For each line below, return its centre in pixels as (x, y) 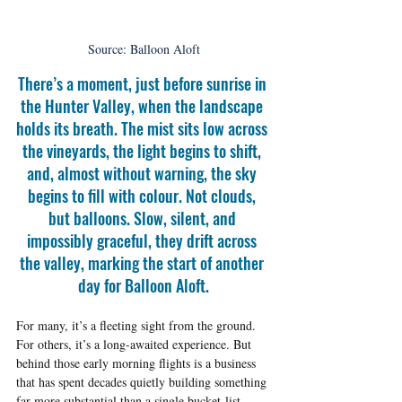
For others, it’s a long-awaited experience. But (135, 345)
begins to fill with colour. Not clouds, (144, 196)
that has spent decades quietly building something (143, 382)
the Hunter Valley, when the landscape (144, 106)
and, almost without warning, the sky (144, 174)
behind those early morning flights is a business (138, 363)
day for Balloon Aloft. (144, 286)
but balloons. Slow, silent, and (144, 218)
